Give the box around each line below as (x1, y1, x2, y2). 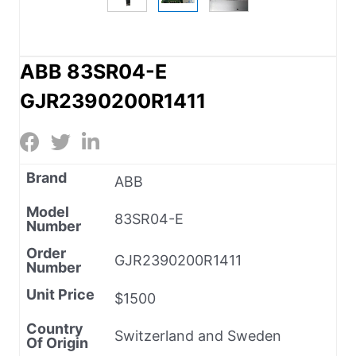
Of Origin (26, 334, 88, 351)
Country (26, 319, 83, 337)
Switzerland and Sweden (114, 327, 281, 344)
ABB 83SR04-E (20, 59, 167, 83)
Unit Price (26, 285, 95, 303)
